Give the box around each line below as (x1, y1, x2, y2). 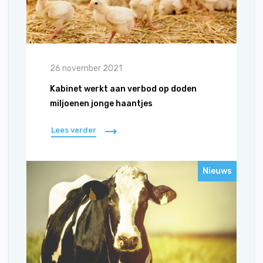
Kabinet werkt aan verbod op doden (50, 84, 197, 94)
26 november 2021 (50, 63, 122, 73)
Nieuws (203, 166, 232, 176)
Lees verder (51, 126, 96, 134)
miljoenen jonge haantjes (50, 99, 153, 109)
